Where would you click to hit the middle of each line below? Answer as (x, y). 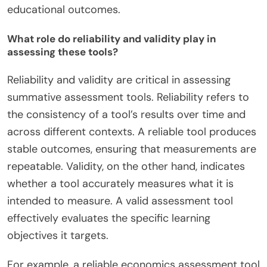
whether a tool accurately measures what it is (120, 184)
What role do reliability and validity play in (111, 38)
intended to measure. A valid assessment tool (120, 201)
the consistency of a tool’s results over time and (126, 115)
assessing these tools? (63, 52)
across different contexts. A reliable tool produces (132, 132)
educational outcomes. (64, 10)
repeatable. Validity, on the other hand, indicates (126, 167)
